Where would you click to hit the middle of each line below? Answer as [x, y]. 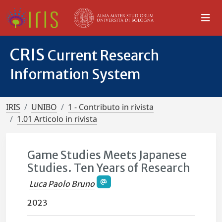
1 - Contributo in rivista [111, 107]
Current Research [103, 55]
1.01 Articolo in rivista [57, 119]
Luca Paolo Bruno [62, 184]
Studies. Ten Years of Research [109, 168]
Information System [75, 74]
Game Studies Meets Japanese [107, 155]
